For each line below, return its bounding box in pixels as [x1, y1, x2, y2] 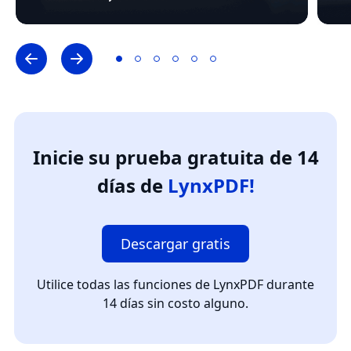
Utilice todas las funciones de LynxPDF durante [37, 276, 314, 294]
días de [96, 172, 168, 199]
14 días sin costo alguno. [103, 295, 248, 313]
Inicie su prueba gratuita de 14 [32, 144, 319, 171]
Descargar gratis [121, 234, 230, 254]
